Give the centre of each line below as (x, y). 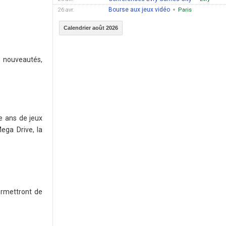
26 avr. (66, 10)
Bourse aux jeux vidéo (139, 10)
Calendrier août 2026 (91, 28)
